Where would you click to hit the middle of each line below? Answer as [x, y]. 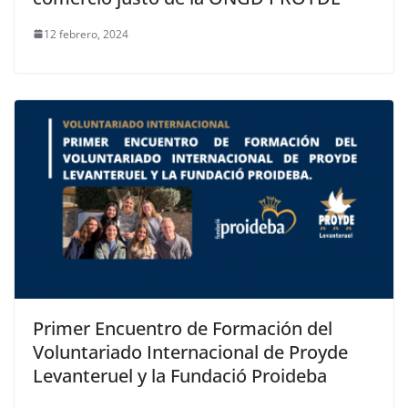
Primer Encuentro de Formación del [183, 329]
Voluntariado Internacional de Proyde [190, 352]
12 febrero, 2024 [86, 34]
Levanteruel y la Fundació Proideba [180, 376]
